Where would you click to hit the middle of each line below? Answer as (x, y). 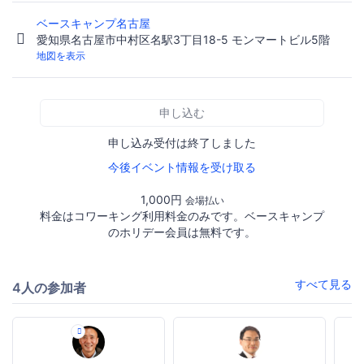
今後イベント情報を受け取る (182, 167)
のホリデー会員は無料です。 (182, 232)
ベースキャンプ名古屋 (95, 24)
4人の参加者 (49, 288)
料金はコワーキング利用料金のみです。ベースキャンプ (182, 216)
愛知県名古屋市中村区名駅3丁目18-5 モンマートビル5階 (183, 40)
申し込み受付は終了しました (182, 143)
